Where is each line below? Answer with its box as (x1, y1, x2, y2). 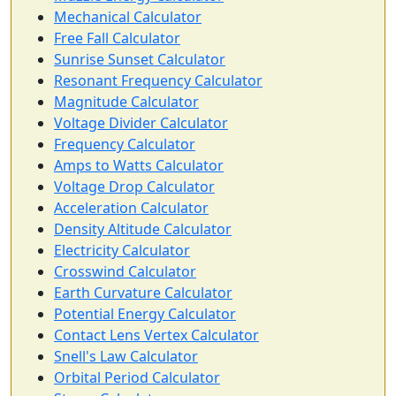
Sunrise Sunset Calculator (54, 49, 225, 69)
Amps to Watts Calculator (54, 156, 224, 175)
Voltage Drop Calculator (54, 177, 215, 196)
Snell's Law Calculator (54, 346, 198, 366)
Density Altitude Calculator (54, 219, 232, 239)
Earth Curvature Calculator (54, 283, 232, 302)
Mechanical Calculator (54, 7, 202, 27)
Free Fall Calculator (54, 28, 180, 48)
